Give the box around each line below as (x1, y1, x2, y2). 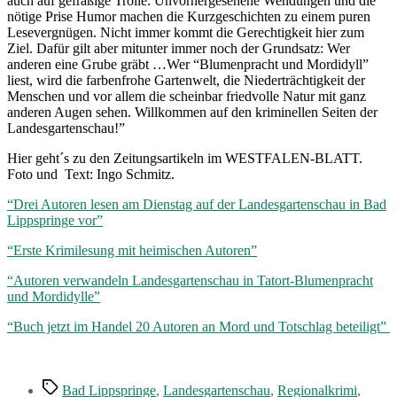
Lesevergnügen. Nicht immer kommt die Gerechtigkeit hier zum (7, 24, 364, 40)
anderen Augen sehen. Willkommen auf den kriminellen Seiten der (7, 104, 378, 120)
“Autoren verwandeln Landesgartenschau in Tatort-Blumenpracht (7, 272, 373, 288)
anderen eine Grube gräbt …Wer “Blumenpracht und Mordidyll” (7, 56, 369, 72)
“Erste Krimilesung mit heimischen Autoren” (7, 242, 257, 258)
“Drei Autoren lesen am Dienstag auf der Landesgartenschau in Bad (7, 196, 386, 212)
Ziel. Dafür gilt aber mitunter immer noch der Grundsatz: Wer (7, 40, 350, 56)
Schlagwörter (42, 378, 116, 393)
